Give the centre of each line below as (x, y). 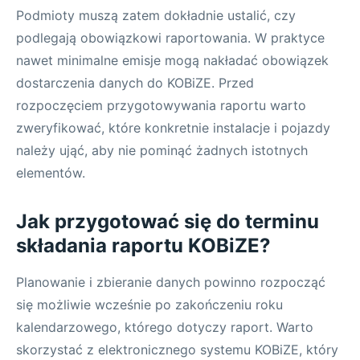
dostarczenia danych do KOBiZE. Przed (135, 83)
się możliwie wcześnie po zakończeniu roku (149, 305)
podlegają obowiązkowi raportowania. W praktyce (170, 38)
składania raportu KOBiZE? (143, 246)
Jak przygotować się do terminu (168, 222)
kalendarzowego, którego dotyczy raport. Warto (165, 327)
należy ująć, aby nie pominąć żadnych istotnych (162, 151)
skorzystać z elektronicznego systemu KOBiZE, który (177, 350)
